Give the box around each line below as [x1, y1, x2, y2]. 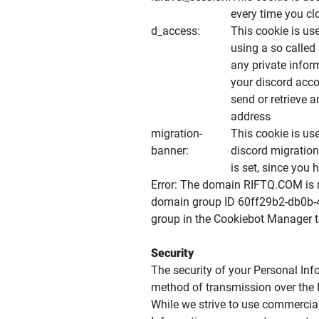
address [231, 110, 271, 123]
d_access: [151, 24, 200, 38]
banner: [151, 144, 189, 157]
